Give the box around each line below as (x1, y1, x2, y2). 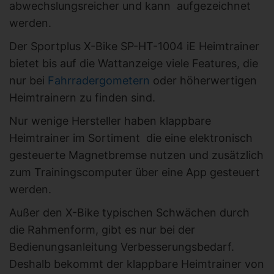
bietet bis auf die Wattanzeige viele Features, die (9, 57, 258, 70)
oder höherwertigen (150, 74, 257, 87)
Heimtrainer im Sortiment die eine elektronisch (9, 131, 253, 145)
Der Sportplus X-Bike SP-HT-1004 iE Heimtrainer (9, 40, 259, 53)
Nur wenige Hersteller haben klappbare (9, 114, 211, 128)
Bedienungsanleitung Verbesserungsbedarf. (9, 240, 234, 254)
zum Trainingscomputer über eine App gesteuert (9, 166, 260, 179)
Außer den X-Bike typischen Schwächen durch (9, 206, 250, 220)
